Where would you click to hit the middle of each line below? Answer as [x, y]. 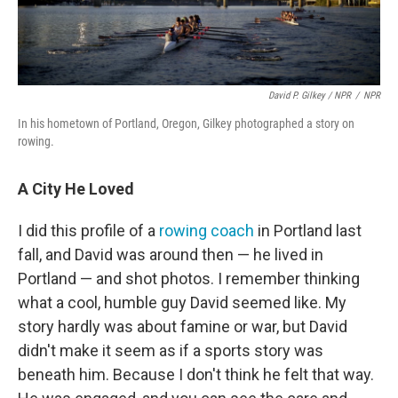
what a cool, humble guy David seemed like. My [182, 302]
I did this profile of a [88, 230]
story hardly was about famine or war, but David [183, 326]
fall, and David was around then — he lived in [171, 254]
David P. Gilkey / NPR [310, 95]
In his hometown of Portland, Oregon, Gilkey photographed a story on [186, 123]
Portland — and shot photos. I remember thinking [189, 278]
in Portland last [308, 230]
